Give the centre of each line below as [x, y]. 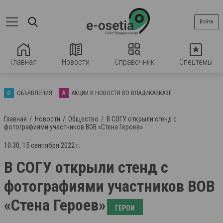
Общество [83, 119]
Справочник [134, 62]
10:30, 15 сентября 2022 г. [42, 145]
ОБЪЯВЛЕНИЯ [35, 93]
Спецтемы [196, 62]
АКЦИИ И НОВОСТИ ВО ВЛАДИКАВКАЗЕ [122, 93]
